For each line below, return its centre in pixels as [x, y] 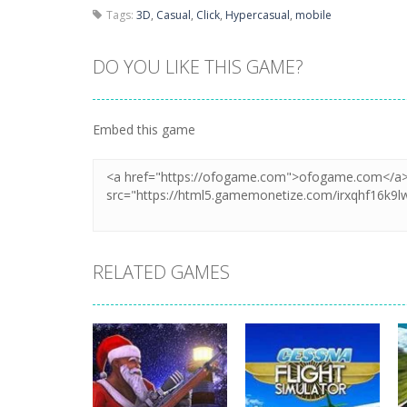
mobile [313, 15]
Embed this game [144, 129]
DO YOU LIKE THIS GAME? [198, 67]
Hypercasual [258, 15]
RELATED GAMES [161, 272]
